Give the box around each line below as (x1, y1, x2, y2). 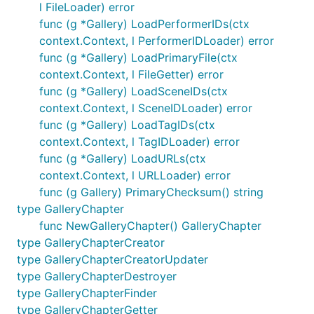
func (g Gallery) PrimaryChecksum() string (39, 185, 264, 199)
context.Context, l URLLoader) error (39, 168, 231, 182)
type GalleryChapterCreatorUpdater (17, 252, 208, 266)
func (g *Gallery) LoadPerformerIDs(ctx (39, 17, 250, 31)
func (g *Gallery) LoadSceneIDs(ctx (39, 84, 228, 98)
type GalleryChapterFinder (17, 286, 157, 300)
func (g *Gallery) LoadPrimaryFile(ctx (39, 50, 238, 64)
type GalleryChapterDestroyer (17, 269, 177, 283)
